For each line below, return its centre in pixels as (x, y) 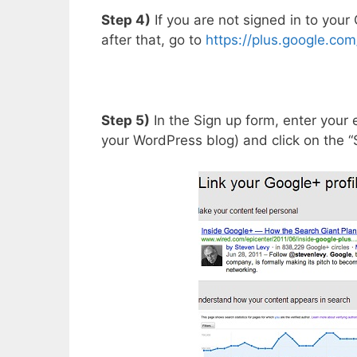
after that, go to (153, 40)
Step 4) (126, 20)
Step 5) (126, 121)
